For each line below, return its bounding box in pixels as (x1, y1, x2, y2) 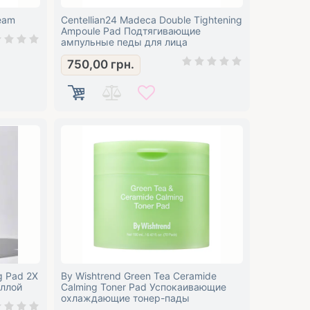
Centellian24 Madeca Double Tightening (60, 14, 242, 26)
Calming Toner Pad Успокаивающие (60, 281, 226, 293)
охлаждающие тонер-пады (60, 292, 190, 304)
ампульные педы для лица (60, 36, 188, 48)
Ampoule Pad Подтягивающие (60, 25, 201, 37)
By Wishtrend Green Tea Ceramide (60, 270, 217, 282)
